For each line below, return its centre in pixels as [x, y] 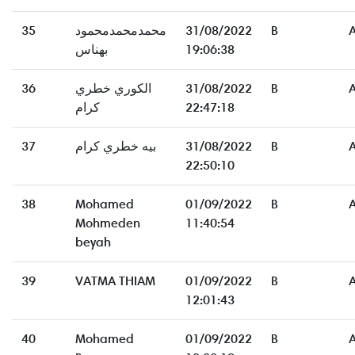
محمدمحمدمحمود [121, 31]
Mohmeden [108, 223]
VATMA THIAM [115, 281]
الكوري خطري [113, 89]
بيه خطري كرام [116, 147]
